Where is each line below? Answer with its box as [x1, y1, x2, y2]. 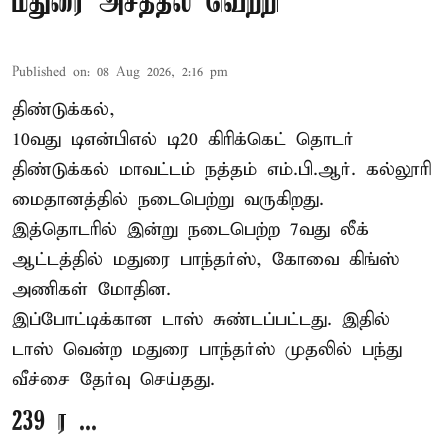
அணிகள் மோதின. [12, 278, 171, 302]
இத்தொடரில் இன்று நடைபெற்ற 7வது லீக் [12, 218, 369, 242]
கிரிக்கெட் [208, 128, 296, 152]
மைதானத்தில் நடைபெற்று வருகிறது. [12, 188, 324, 212]
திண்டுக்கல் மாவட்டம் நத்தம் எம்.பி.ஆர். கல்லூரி [12, 158, 431, 182]
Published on [12, 64, 87, 82]
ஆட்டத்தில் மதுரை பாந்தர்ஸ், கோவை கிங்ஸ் [12, 248, 399, 272]
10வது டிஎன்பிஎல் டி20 [12, 128, 208, 152]
